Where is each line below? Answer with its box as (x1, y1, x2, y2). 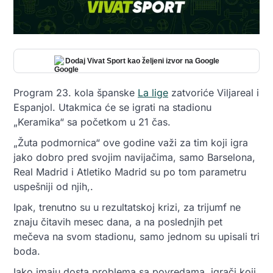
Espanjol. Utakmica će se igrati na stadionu (13, 101, 211, 114)
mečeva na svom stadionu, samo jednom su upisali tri (13, 230, 260, 243)
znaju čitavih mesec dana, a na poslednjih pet (13, 216, 222, 229)
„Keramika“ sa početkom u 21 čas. (13, 116, 171, 129)
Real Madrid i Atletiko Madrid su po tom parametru (13, 166, 246, 179)
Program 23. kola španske (13, 87, 138, 99)
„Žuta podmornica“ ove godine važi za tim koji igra (13, 136, 248, 149)
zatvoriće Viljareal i (168, 87, 259, 99)
